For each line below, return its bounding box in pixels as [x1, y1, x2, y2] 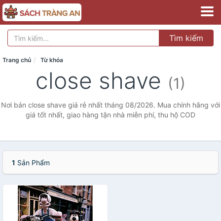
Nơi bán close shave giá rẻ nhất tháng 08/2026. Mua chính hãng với [1, 101, 220, 109]
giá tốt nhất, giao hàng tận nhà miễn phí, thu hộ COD [26, 110, 195, 119]
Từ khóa [40, 56, 63, 64]
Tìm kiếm [169, 33, 203, 43]
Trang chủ [2, 56, 31, 64]
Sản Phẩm [15, 158, 50, 167]
